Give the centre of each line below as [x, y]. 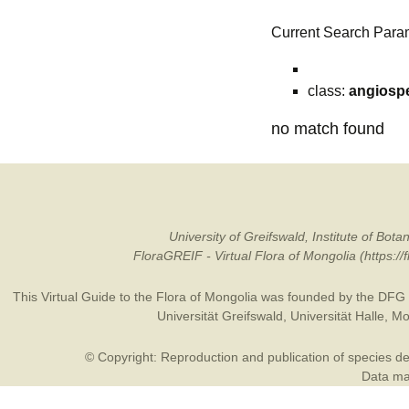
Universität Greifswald [220, 316]
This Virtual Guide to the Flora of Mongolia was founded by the [195, 297]
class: [328, 91]
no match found [328, 129]
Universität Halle [337, 316]
